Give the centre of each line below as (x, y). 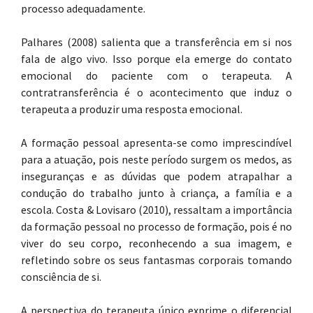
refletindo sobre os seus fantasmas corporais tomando (156, 260)
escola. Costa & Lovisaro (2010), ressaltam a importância (156, 210)
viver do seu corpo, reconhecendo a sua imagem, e (156, 243)
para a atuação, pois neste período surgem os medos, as (156, 159)
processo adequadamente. (83, 8)
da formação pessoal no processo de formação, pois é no (156, 226)
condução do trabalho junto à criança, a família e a (156, 193)
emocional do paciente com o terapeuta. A (156, 75)
